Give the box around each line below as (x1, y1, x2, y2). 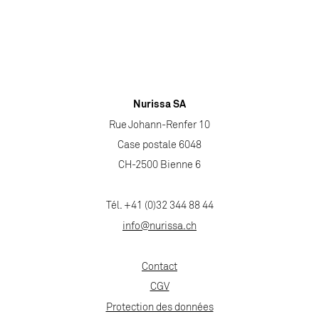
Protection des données (105, 303, 214, 313)
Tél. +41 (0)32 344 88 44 (105, 202, 214, 211)
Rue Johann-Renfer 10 (109, 120, 210, 130)
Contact (142, 262, 177, 272)
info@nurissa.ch (122, 221, 197, 231)
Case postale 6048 (117, 141, 202, 151)
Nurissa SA (133, 100, 186, 110)
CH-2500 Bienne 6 (118, 161, 201, 171)
